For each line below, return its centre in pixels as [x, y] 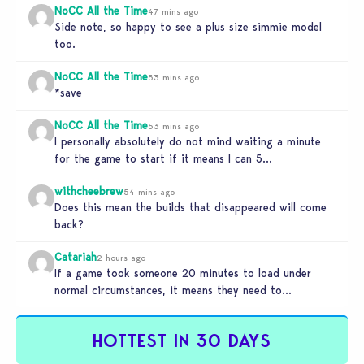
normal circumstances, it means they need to [168, 290]
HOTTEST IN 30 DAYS [182, 341]
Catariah [76, 257]
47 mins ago [173, 12]
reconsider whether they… [120, 308]
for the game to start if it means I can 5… [163, 159]
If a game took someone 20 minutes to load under [183, 273]
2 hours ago [121, 258]
